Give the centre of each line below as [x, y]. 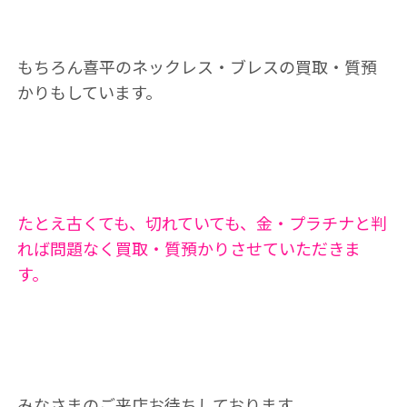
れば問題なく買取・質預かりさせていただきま [189, 248]
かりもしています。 [89, 92]
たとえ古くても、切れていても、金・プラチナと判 [202, 223]
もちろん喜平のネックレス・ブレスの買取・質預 [197, 66]
